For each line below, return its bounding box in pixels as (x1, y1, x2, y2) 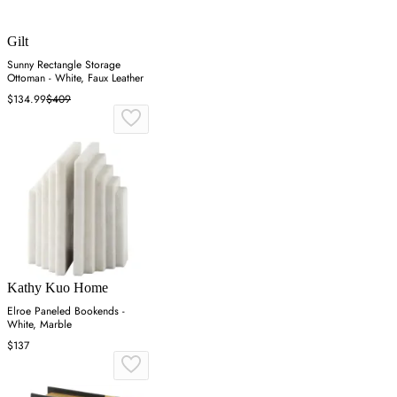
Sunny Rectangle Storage (7, 56, 121, 73)
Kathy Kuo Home (7, 279, 108, 295)
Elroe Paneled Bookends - (7, 302, 125, 319)
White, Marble (7, 315, 72, 332)
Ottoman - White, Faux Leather (7, 69, 144, 86)
